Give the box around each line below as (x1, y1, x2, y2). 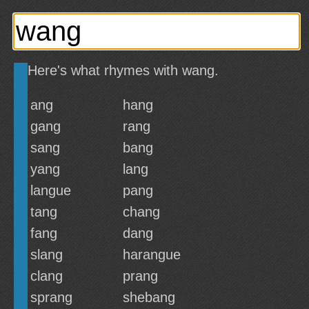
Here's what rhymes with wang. (28, 63, 219, 78)
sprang (30, 290, 72, 305)
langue (30, 183, 71, 198)
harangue (123, 247, 181, 262)
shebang (123, 290, 175, 305)
